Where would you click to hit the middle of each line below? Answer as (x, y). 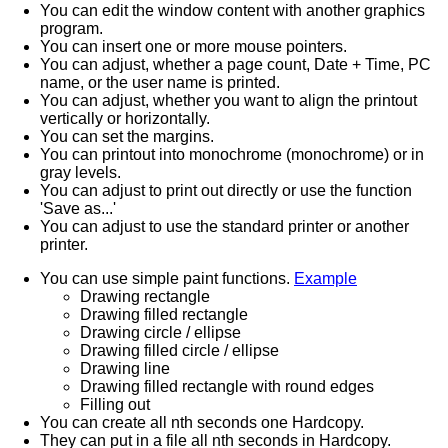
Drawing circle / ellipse (160, 332)
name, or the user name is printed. (160, 82)
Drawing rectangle (145, 296)
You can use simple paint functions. (167, 278)
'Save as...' (78, 208)
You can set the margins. (127, 136)
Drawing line (125, 368)
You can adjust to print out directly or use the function (226, 190)
